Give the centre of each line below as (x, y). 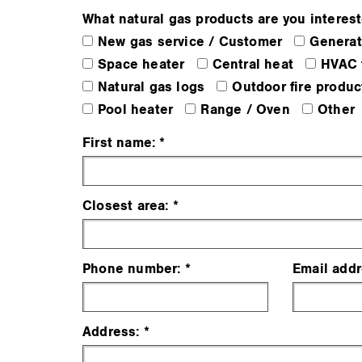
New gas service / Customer (190, 42)
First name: (119, 143)
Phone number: (132, 269)
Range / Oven (245, 110)
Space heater (141, 65)
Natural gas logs (152, 88)
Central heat (253, 65)
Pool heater (136, 110)
